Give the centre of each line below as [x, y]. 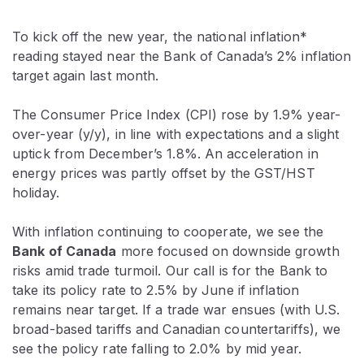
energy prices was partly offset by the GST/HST [164, 173]
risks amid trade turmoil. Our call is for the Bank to [170, 270]
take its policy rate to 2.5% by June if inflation [156, 290]
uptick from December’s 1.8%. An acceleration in [165, 153]
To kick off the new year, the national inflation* [160, 36]
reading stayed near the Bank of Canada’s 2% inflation [182, 56]
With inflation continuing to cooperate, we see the [168, 231]
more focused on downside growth [228, 251]
